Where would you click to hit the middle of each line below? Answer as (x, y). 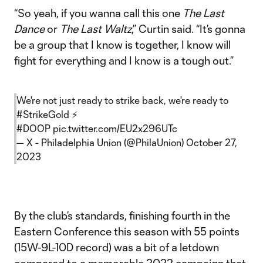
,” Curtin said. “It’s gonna (188, 29)
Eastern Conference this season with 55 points (127, 231)
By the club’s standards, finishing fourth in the (122, 215)
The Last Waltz (96, 29)
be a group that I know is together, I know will (122, 45)
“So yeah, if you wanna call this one (98, 13)
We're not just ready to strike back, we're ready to (122, 100)
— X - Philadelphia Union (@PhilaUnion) (101, 142)
